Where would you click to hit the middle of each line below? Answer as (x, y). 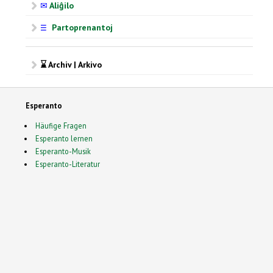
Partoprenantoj (80, 28)
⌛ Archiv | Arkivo (71, 64)
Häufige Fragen (61, 125)
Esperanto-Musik (63, 151)
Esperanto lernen (64, 138)
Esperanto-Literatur (67, 164)
